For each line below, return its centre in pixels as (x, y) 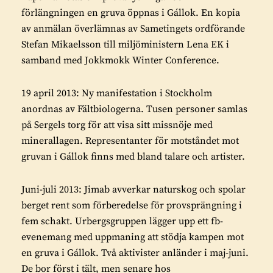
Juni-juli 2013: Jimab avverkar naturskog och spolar (133, 190)
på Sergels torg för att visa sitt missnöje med (117, 125)
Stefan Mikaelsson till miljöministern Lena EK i (125, 45)
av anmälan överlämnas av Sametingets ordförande (133, 29)
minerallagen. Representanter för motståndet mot (130, 141)
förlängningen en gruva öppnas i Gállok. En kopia (131, 13)
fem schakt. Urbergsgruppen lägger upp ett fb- (122, 222)
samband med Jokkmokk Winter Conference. (120, 61)
